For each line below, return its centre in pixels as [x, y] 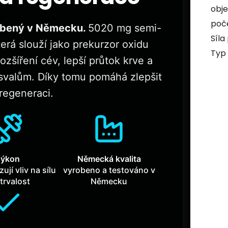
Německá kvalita [109, 159]
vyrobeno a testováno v [109, 170]
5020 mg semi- [125, 28]
